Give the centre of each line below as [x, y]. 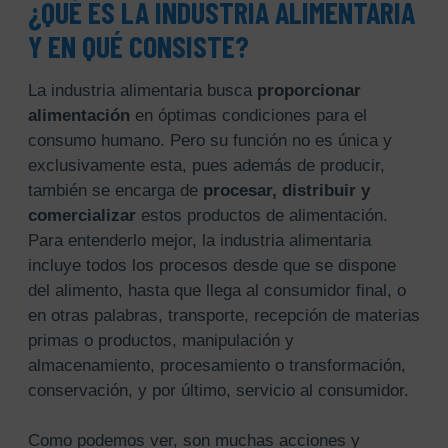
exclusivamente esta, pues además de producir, [206, 165]
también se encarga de [115, 190]
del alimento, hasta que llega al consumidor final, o [216, 290]
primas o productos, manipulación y [160, 340]
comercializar [81, 215]
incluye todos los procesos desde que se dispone [211, 265]
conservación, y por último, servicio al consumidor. [218, 390]
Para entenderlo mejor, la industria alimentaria [199, 240]
